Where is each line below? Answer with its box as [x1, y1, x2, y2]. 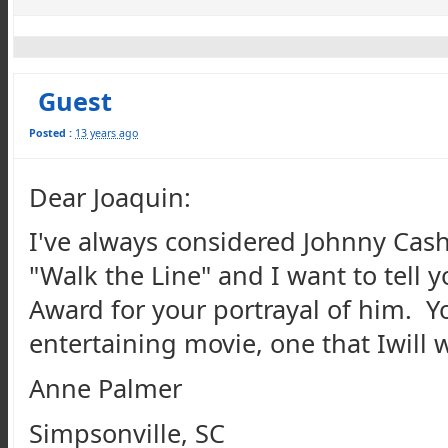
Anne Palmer [29, 370, 182, 405]
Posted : [29, 126, 72, 140]
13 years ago [75, 126, 138, 140]
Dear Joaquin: [29, 179, 191, 214]
